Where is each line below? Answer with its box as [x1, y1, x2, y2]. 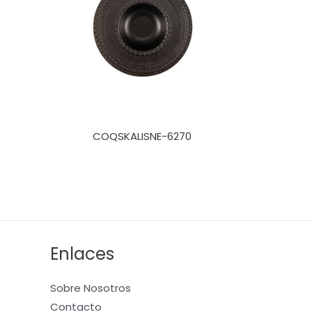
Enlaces [50, 241, 114, 266]
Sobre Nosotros [50, 280, 131, 295]
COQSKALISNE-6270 [93, 129, 192, 144]
